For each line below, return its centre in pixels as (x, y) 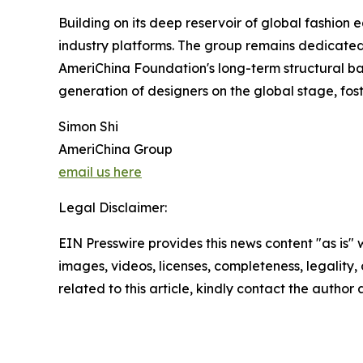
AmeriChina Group (115, 149)
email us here (100, 172)
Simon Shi (88, 126)
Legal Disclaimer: (113, 207)
